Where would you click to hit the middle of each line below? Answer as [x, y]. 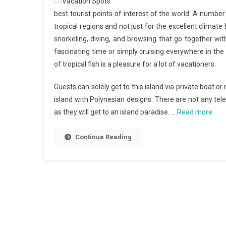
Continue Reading [103, 137]
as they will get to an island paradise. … [116, 112]
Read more [195, 112]
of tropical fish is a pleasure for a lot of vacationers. [135, 64]
